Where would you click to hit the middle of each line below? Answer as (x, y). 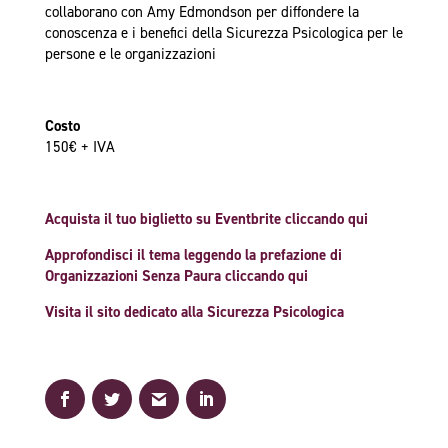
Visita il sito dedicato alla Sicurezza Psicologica (194, 312)
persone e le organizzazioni (130, 54)
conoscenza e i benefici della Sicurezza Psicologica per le (223, 33)
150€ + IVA (79, 147)
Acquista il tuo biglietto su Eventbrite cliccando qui (206, 219)
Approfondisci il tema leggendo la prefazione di (193, 255)
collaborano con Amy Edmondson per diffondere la (201, 12)
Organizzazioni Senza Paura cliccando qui (176, 276)
